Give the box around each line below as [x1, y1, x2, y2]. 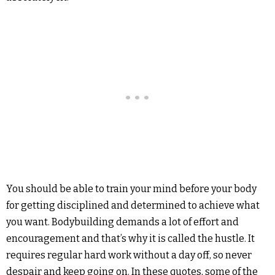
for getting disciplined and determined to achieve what [6, 199, 260, 212]
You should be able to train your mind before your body [6, 183, 257, 195]
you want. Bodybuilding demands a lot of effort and [6, 216, 239, 228]
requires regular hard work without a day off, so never [6, 249, 252, 261]
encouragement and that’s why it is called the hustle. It [6, 233, 255, 245]
